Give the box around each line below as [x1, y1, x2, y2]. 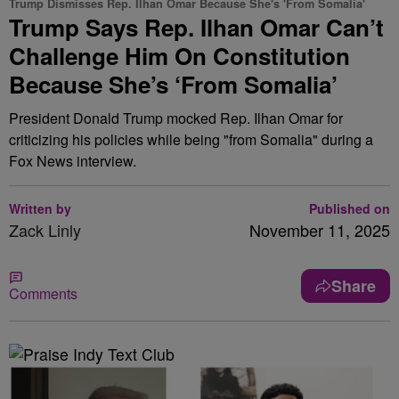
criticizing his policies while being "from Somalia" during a [9, 129, 373, 150]
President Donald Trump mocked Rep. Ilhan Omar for [9, 108, 343, 128]
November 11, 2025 [249, 218, 390, 241]
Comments [9, 283, 77, 304]
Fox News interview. [9, 151, 136, 171]
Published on [309, 199, 390, 217]
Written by [9, 199, 71, 217]
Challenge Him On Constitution [9, 39, 350, 72]
